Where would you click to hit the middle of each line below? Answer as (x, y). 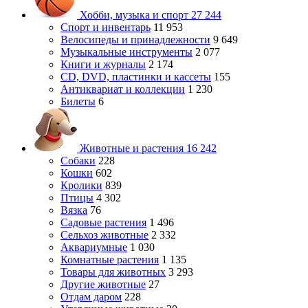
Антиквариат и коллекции (123, 89)
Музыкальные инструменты (126, 52)
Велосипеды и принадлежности (135, 40)
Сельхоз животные (104, 235)
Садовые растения (103, 222)
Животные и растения (132, 148)
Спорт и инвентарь (106, 27)
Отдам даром (91, 297)
